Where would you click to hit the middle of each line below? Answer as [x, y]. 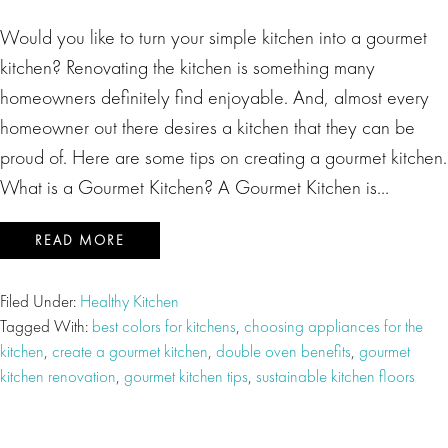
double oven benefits [283, 350]
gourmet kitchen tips [186, 375]
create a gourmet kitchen [130, 350]
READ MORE [80, 239]
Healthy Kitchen [129, 300]
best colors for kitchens [164, 325]
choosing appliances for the [333, 325]
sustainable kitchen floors [335, 375]
